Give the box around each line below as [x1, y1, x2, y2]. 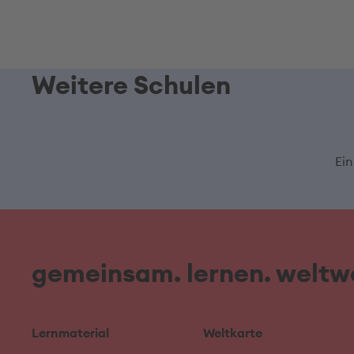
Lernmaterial [32, 325, 109, 341]
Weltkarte [203, 325, 263, 341]
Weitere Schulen [32, 69, 231, 101]
